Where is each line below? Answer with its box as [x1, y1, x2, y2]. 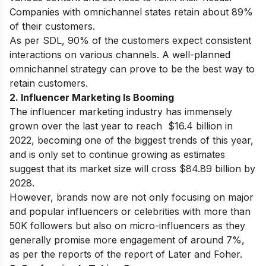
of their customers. [9, 20, 98, 32]
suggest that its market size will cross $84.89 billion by [9, 163, 255, 175]
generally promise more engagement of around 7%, [9, 234, 245, 246]
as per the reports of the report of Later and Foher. [9, 248, 242, 260]
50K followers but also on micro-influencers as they [9, 220, 245, 232]
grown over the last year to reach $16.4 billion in [9, 120, 233, 132]
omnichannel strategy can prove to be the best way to [9, 63, 255, 75]
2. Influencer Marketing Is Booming [9, 91, 174, 103]
